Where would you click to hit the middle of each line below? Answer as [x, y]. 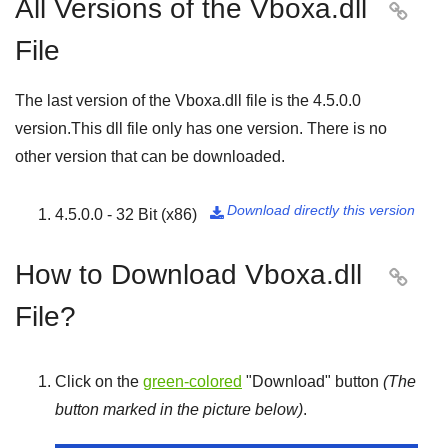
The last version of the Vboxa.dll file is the [164, 100]
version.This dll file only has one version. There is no [201, 128]
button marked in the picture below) [179, 409]
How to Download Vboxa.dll [188, 274]
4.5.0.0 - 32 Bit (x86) [126, 214]
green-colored [192, 381]
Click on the [99, 381]
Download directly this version [321, 210]
